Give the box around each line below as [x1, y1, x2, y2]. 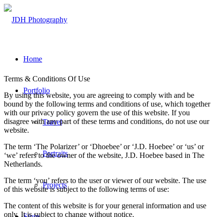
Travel [43, 118, 62, 126]
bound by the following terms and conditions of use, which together [4, 100, 210, 108]
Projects [43, 181, 67, 189]
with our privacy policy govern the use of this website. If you [4, 108, 190, 117]
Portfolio [23, 86, 50, 94]
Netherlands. [4, 160, 43, 168]
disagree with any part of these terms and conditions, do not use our [4, 117, 209, 125]
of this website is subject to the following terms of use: [4, 185, 169, 193]
